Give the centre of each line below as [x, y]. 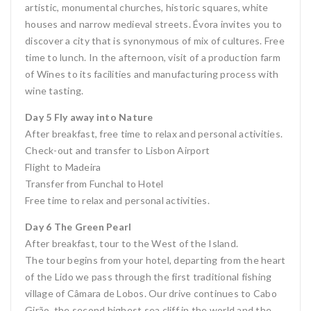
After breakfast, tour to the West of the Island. [132, 243]
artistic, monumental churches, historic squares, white [147, 7]
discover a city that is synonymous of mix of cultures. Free [155, 41]
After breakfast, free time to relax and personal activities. [154, 134]
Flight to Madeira [63, 167]
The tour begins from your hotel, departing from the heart [155, 260]
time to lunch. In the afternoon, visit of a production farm [153, 57]
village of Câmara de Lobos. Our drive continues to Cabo [151, 293]
